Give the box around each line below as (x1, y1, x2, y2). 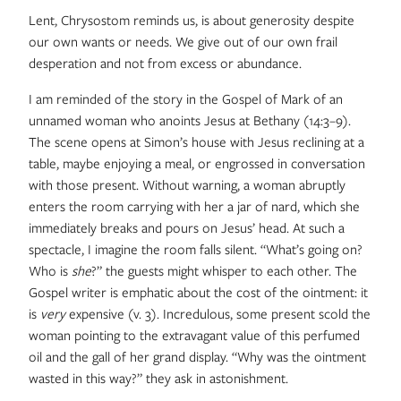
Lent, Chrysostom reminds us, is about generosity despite (29, 11, 354, 29)
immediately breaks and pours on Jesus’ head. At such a (29, 218, 345, 236)
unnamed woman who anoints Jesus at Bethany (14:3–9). (29, 111, 351, 129)
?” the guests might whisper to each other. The (91, 261, 357, 279)
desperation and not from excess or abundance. (29, 54, 302, 72)
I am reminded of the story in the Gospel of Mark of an (29, 90, 343, 107)
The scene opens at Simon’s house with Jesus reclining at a (29, 132, 364, 150)
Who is (29, 261, 72, 279)
